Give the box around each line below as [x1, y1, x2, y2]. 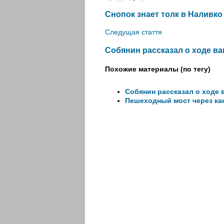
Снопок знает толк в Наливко [105, 9, 222, 18]
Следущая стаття [105, 28, 162, 36]
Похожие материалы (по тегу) [105, 65, 210, 73]
